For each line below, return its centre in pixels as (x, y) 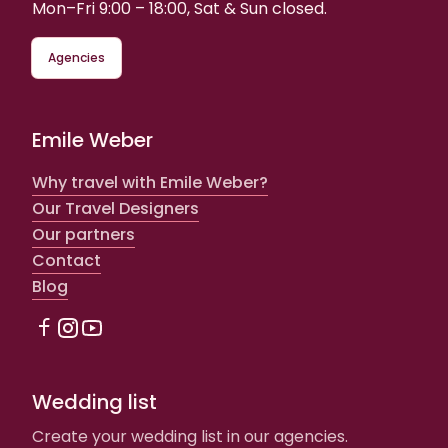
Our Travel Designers (115, 208)
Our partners (83, 234)
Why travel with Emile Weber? (150, 182)
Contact (66, 260)
